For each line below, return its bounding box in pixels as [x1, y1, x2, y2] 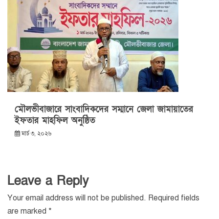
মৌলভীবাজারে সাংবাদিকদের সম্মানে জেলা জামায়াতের [15, 104, 193, 115]
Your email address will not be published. [7, 193, 146, 203]
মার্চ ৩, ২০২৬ [22, 130, 51, 137]
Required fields [148, 193, 199, 203]
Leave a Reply [7, 173, 89, 190]
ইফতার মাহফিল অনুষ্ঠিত [15, 115, 95, 127]
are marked [7, 206, 48, 217]
